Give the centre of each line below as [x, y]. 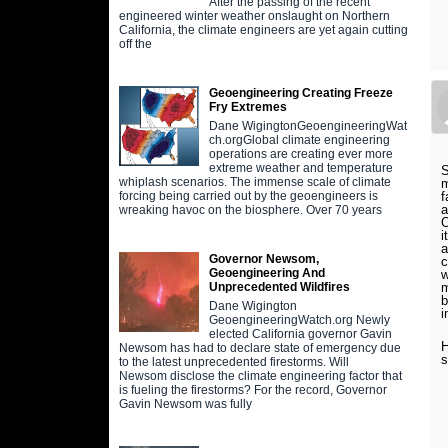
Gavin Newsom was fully [185, 404]
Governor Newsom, [263, 259]
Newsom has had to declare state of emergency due [259, 348]
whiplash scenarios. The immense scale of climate [254, 182]
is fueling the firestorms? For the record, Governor [252, 390]
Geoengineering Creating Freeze [300, 93]
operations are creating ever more [300, 154]
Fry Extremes [247, 107]
